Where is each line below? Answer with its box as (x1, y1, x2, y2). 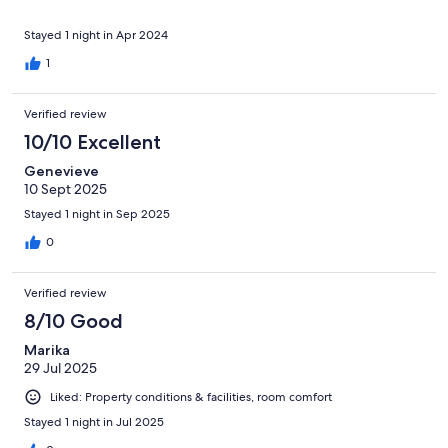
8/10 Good (24, 308, 123, 333)
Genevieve (24, 161, 99, 180)
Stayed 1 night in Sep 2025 (24, 205, 170, 222)
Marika (24, 340, 70, 359)
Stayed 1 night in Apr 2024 (24, 26, 168, 43)
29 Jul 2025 (24, 358, 97, 377)
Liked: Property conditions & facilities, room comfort (50, 388, 332, 405)
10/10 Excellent (24, 129, 161, 154)
